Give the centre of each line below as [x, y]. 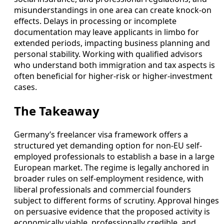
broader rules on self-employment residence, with [109, 178]
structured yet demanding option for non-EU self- [108, 145]
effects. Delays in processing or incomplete [95, 21]
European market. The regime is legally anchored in [111, 167]
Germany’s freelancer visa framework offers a [101, 134]
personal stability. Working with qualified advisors [108, 54]
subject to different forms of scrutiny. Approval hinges [116, 200]
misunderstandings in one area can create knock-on [113, 10]
